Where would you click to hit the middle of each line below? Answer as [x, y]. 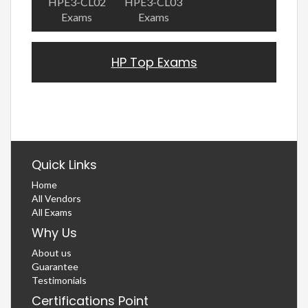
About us [52, 252]
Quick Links [64, 164]
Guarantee [55, 266]
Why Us [54, 232]
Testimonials [59, 280]
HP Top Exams [154, 62]
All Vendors [56, 198]
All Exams [52, 212]
